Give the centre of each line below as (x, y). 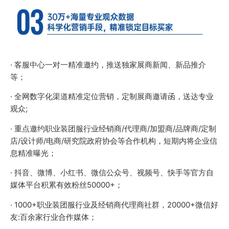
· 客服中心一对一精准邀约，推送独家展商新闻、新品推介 (108, 65)
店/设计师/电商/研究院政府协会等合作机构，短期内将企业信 (113, 141)
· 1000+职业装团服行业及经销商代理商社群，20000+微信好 (114, 204)
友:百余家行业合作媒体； (53, 217)
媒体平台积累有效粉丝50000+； (66, 185)
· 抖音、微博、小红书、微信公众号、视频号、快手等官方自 (112, 173)
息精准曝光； (33, 153)
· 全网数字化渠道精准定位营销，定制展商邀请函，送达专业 (112, 97)
